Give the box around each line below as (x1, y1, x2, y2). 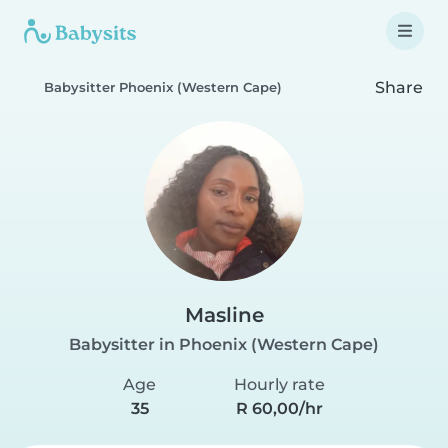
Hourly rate (234, 375, 325, 394)
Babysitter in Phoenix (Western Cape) (69, 335, 379, 354)
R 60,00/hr (236, 399, 323, 418)
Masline (184, 303, 264, 327)
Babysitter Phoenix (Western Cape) (44, 80, 282, 95)
